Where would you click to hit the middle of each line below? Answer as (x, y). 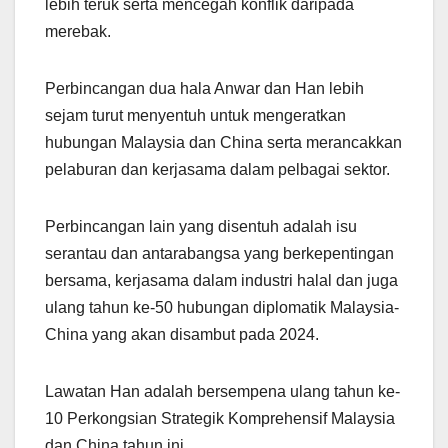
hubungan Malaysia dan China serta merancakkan (223, 142)
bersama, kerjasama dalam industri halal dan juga (221, 280)
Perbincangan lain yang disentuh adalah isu (201, 226)
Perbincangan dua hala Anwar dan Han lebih (204, 88)
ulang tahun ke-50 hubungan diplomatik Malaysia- (222, 307)
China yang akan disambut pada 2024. (182, 334)
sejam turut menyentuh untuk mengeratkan (195, 115)
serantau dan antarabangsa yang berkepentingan (219, 253)
